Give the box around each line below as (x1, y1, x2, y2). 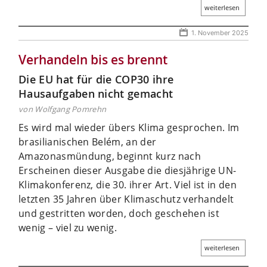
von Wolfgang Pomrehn (18, 103, 107, 114)
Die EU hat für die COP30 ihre (18, 72, 174, 86)
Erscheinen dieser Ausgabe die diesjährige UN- (18, 163, 237, 177)
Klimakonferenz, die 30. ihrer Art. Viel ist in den (18, 178, 237, 191)
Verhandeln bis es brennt (18, 51, 167, 68)
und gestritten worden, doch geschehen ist (18, 206, 220, 220)
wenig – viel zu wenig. (18, 221, 117, 234)
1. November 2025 (191, 28, 249, 37)
